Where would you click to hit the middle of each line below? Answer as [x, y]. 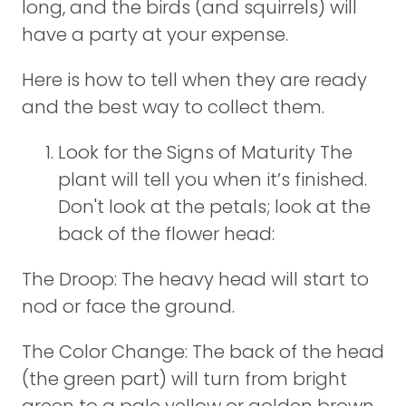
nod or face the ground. [128, 306]
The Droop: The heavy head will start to [195, 279]
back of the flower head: [166, 234]
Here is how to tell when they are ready [194, 80]
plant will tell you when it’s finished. [213, 179]
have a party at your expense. [155, 34]
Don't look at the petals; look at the [214, 207]
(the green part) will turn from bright [184, 379]
